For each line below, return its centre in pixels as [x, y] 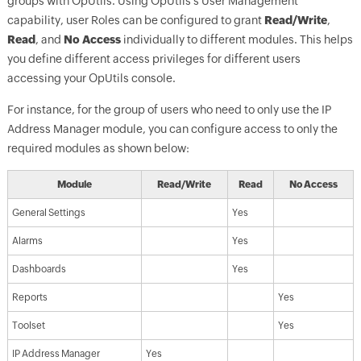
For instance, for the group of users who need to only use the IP [169, 109]
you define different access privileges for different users [154, 58]
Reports [29, 297]
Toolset [28, 325]
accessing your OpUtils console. [91, 78]
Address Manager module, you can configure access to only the [172, 129]
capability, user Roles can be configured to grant [135, 20]
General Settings [48, 212]
